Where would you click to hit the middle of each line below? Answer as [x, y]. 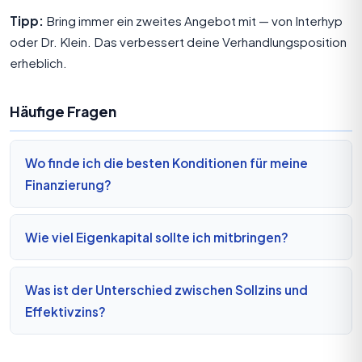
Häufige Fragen [63, 111]
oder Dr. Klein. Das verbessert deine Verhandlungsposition [178, 41]
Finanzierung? [68, 184]
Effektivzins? [65, 311]
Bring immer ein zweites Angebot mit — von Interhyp [193, 20]
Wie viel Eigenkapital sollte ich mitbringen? [157, 237]
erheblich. [38, 62]
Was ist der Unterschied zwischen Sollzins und [166, 289]
